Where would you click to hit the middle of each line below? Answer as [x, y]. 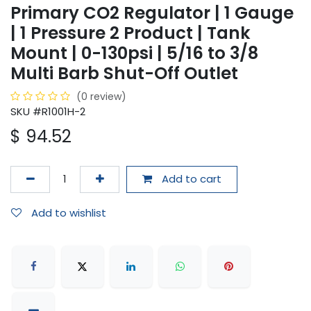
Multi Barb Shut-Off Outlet [124, 74]
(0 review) [101, 97]
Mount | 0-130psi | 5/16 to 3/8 [134, 53]
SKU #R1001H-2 [48, 112]
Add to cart [190, 179]
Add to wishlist [69, 212]
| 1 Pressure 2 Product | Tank [131, 33]
